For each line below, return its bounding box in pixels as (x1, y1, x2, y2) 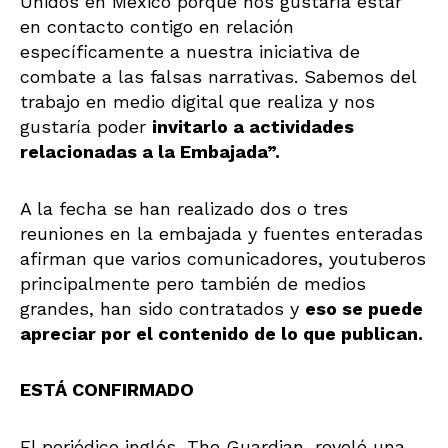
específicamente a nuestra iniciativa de (20, 41, 360, 63)
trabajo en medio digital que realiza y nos (20, 91, 375, 113)
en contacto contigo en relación (20, 16, 294, 38)
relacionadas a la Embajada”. (20, 141, 280, 163)
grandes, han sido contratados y (20, 297, 305, 319)
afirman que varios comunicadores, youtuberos (20, 247, 426, 269)
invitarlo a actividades (152, 116, 354, 138)
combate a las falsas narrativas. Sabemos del (20, 66, 416, 88)
